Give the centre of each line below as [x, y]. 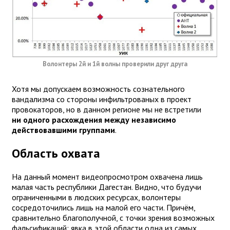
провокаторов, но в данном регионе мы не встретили [107, 110]
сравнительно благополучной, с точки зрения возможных [113, 218]
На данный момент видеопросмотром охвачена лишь [107, 177]
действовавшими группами [63, 130]
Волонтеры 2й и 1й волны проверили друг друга [115, 64]
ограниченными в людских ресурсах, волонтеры [96, 197]
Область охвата [56, 154]
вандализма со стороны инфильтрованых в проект [102, 99]
